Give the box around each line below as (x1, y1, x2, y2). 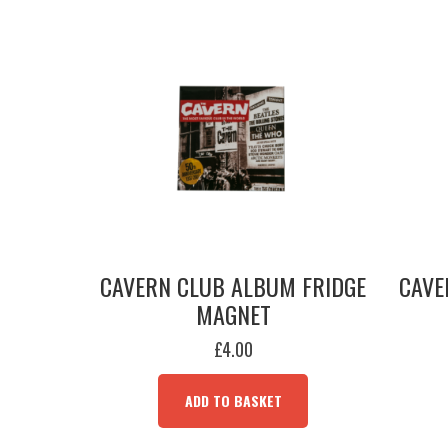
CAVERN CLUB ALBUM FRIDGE (100, 268, 367, 304)
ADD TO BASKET (184, 390, 282, 411)
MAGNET (195, 296, 271, 332)
